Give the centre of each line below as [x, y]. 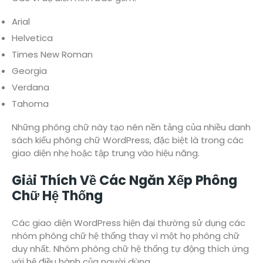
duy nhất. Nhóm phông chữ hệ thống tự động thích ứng [130, 249]
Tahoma [30, 104]
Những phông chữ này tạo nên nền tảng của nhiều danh [131, 127]
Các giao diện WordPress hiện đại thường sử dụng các [129, 223]
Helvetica [32, 38]
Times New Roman [52, 55]
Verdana [31, 87]
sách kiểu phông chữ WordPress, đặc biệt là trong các [128, 140]
